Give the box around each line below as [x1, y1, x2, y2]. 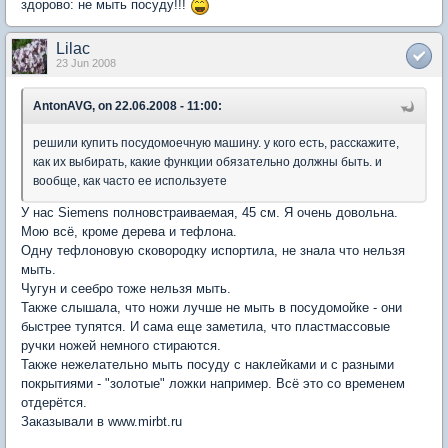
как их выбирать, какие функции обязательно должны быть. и [33, 154, 382, 169]
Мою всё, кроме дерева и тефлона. [21, 223, 237, 239]
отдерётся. [21, 394, 87, 410]
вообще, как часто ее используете [33, 173, 227, 188]
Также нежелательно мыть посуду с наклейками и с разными [21, 356, 394, 372]
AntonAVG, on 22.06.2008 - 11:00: [33, 98, 222, 113]
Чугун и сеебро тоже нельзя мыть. [21, 280, 231, 296]
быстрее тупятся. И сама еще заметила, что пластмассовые [21, 318, 390, 334]
